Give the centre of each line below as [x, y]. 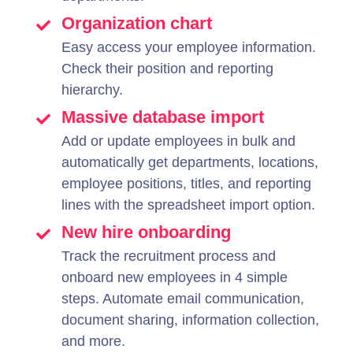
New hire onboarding [146, 232]
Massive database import [163, 117]
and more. [93, 341]
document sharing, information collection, [190, 320]
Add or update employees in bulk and [178, 141]
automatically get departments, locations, [190, 162]
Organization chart [137, 23]
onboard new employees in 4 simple [175, 277]
